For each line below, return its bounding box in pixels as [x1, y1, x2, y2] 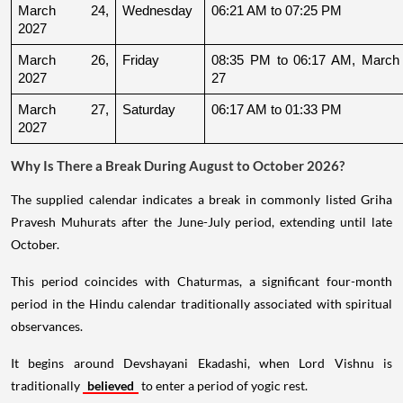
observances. [11, 318, 83, 334]
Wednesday [122, 3, 193, 18]
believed [87, 377, 134, 393]
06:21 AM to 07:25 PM [211, 3, 342, 18]
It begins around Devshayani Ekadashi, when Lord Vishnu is [11, 354, 392, 371]
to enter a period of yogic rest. [139, 377, 308, 393]
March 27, [18, 102, 109, 117]
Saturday [122, 102, 175, 117]
